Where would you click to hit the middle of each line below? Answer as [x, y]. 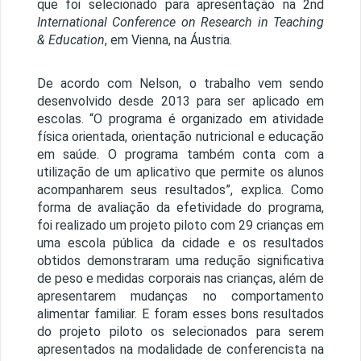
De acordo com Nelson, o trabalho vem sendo [180, 84]
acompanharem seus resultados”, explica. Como [180, 190]
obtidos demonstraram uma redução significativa [180, 261]
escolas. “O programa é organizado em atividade [180, 119]
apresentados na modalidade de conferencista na [180, 350]
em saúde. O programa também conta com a [180, 155]
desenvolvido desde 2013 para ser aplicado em [180, 102]
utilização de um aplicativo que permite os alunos [180, 172]
